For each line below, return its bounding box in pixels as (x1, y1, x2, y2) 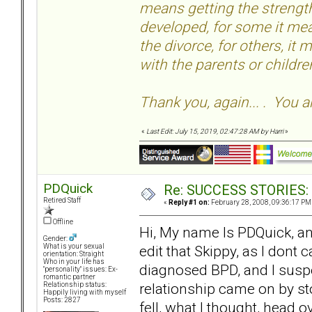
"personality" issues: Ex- (43, 265, 118, 274)
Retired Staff (43, 196, 81, 205)
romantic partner (43, 273, 95, 281)
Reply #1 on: (169, 198, 210, 207)
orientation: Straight (43, 250, 104, 258)
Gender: (43, 235, 69, 243)
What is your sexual (43, 242, 104, 251)
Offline (52, 218, 73, 226)
